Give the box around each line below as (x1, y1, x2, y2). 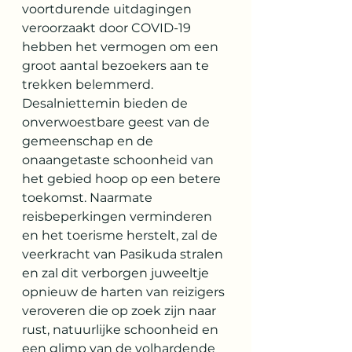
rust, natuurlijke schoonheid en (22, 322, 222, 337)
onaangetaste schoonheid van (22, 152, 217, 167)
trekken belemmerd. (22, 77, 156, 92)
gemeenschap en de (22, 134, 156, 148)
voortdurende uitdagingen (22, 2, 195, 16)
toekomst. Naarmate (22, 190, 156, 205)
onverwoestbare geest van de (22, 115, 213, 130)
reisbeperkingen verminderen (22, 209, 215, 224)
